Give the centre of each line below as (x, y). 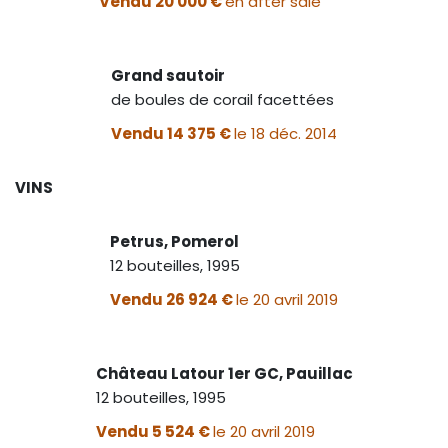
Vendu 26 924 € (173, 299)
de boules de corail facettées (222, 99)
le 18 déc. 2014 (285, 133)
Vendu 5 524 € (154, 431)
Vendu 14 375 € (172, 133)
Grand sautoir (168, 75)
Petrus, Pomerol (174, 241)
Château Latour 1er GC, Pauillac (224, 373)
